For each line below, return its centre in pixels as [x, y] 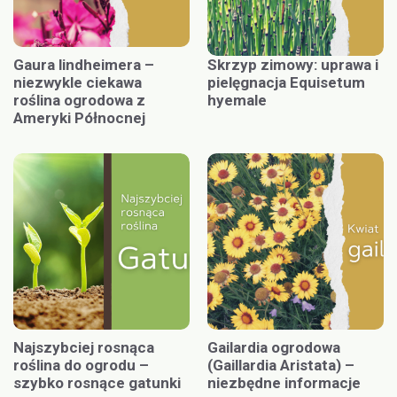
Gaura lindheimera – [84, 65]
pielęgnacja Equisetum [286, 83]
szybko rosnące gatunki [99, 383]
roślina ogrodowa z [79, 101]
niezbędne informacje [284, 383]
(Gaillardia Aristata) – [281, 366]
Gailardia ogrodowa [274, 348]
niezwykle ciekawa [78, 83]
